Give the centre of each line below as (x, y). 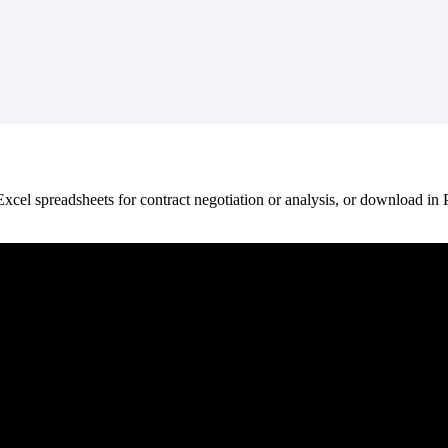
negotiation (229, 199)
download (391, 199)
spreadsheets (74, 199)
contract (165, 199)
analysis (310, 199)
